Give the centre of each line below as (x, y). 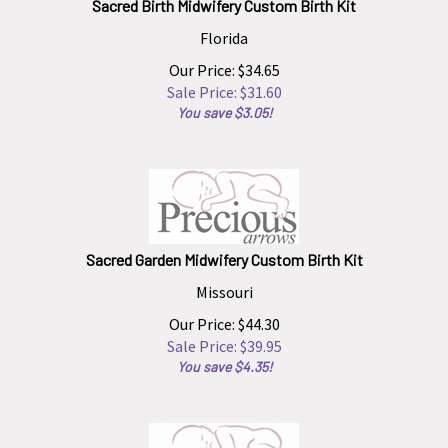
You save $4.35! (224, 357)
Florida (224, 29)
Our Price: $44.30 (224, 315)
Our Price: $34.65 (224, 61)
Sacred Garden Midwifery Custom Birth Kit (224, 250)
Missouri (224, 283)
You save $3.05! (224, 103)
